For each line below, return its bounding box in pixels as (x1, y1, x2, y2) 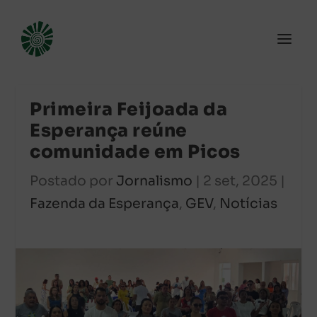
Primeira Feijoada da (30, 98, 228, 120)
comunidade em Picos (30, 141, 241, 163)
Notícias (219, 195, 278, 212)
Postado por (30, 173, 117, 190)
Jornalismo (116, 173, 193, 190)
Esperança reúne (30, 120, 188, 142)
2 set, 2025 (203, 173, 278, 190)
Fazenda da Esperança (30, 195, 180, 212)
